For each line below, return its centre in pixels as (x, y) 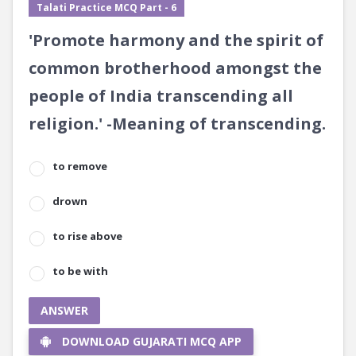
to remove (80, 166)
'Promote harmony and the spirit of (176, 40)
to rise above (87, 236)
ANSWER (64, 310)
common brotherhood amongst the (175, 68)
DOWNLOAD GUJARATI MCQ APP (152, 341)
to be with (80, 271)
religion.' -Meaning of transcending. (177, 124)
